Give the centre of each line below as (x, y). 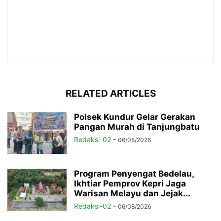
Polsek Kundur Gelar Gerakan (135, 117)
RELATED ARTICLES (110, 93)
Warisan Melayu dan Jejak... (132, 193)
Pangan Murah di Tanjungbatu (137, 127)
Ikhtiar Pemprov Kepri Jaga (130, 183)
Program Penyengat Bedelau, (134, 173)
